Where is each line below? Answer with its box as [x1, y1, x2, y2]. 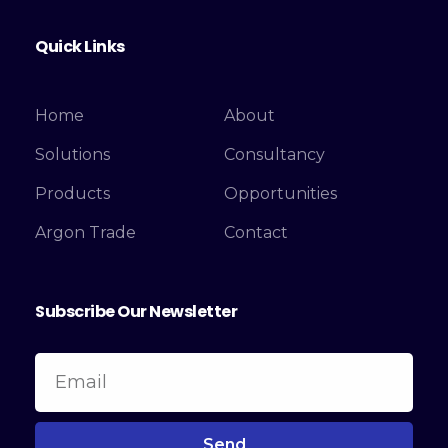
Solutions [35, 144, 110, 164]
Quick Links [35, 34, 125, 58]
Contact [224, 222, 288, 242]
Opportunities [224, 183, 337, 203]
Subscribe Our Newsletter [35, 299, 238, 323]
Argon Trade [35, 222, 136, 242]
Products [35, 183, 110, 203]
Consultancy [224, 144, 325, 164]
